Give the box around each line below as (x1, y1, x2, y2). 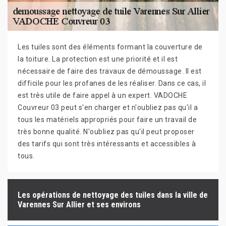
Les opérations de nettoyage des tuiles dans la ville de (18, 190, 208, 200)
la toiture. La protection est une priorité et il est (18, 55, 178, 64)
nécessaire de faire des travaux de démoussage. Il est (18, 67, 202, 76)
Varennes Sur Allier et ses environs (18, 200, 141, 210)
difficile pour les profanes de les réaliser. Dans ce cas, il (18, 79, 206, 88)
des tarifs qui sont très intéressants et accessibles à (18, 140, 196, 148)
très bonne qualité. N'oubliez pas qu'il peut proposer (18, 128, 195, 136)
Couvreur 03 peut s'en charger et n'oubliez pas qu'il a (18, 103, 198, 112)
